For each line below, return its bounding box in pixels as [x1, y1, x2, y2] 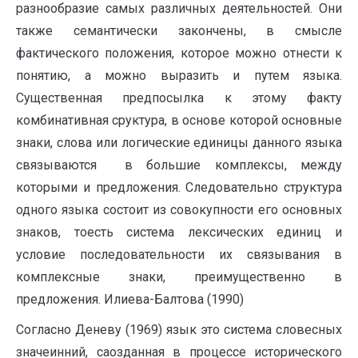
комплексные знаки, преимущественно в [16, 269, 342, 284]
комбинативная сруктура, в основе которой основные [16, 113, 342, 128]
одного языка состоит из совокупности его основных [16, 202, 342, 217]
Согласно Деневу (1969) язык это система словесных [16, 322, 342, 337]
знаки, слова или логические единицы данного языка [16, 135, 342, 150]
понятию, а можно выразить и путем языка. [16, 68, 342, 83]
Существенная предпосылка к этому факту [16, 90, 342, 105]
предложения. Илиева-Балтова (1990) [16, 292, 244, 307]
